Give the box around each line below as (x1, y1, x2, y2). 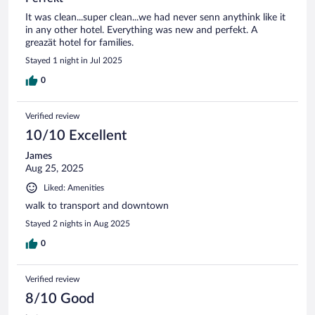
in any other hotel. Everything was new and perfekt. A (25, 25, 257, 35)
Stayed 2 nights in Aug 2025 (25, 219, 130, 228)
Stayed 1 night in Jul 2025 (25, 56, 122, 65)
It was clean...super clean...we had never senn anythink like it (25, 12, 285, 22)
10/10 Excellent (25, 128, 127, 143)
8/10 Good (25, 291, 94, 306)
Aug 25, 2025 (25, 163, 84, 174)
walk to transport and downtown (25, 200, 169, 211)
